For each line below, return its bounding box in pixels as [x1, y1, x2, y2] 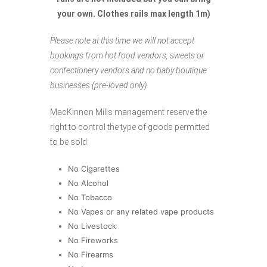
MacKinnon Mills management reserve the [50, 107, 207, 117]
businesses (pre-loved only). [50, 80, 148, 90]
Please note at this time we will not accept [50, 36, 194, 45]
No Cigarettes [67, 164, 120, 173]
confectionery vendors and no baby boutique [50, 66, 207, 75]
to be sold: [50, 137, 89, 147]
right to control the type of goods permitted [50, 122, 210, 132]
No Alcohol [67, 178, 108, 188]
